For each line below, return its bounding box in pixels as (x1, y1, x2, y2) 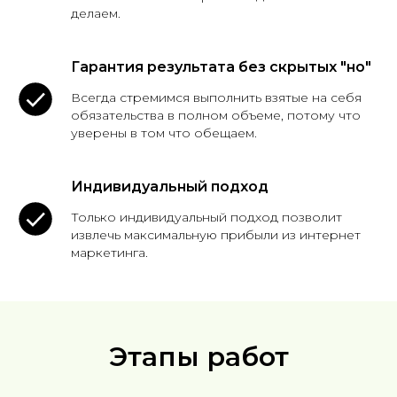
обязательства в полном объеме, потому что (71, 107, 361, 123)
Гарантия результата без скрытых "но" (71, 58, 371, 75)
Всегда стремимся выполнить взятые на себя (71, 90, 362, 105)
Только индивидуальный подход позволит (71, 209, 342, 225)
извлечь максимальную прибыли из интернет (71, 227, 361, 243)
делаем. (71, 5, 121, 21)
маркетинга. (71, 245, 148, 261)
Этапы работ (108, 340, 289, 373)
